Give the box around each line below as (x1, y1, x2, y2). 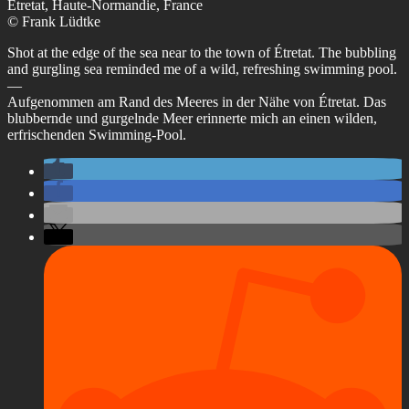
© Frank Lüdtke (7, 13, 100, 29)
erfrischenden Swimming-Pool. (7, 126, 186, 142)
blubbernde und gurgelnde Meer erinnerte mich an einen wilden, (7, 110, 377, 126)
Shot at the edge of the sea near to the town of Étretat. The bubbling (7, 44, 396, 60)
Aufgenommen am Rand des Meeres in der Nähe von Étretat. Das (7, 93, 386, 110)
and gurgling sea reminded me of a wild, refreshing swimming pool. (7, 60, 397, 77)
